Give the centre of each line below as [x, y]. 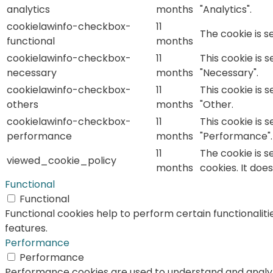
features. [26, 229]
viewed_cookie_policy [62, 161]
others [23, 105]
